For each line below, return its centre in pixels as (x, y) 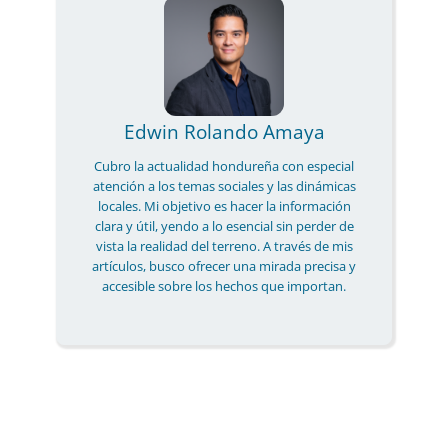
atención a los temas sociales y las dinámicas (224, 185)
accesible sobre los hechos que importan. (224, 285)
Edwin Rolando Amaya (224, 131)
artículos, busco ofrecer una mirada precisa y (224, 265)
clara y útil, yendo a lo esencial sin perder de (224, 225)
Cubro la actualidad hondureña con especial (224, 165)
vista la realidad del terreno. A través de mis (224, 245)
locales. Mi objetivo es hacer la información (224, 205)
